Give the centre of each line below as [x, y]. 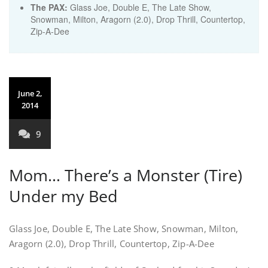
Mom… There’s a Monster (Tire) [126, 175]
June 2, [30, 93]
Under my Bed [63, 196]
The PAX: [49, 7]
